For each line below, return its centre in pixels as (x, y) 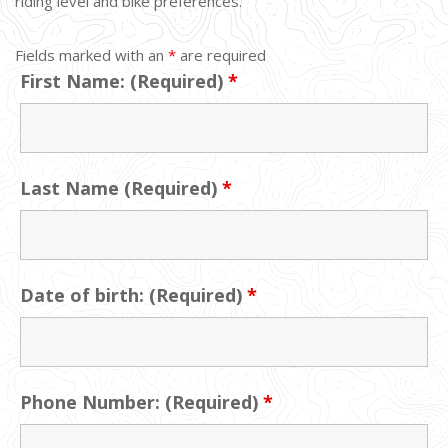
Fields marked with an (91, 54)
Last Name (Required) (121, 187)
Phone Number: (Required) (141, 401)
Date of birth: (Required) (133, 294)
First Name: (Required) (124, 80)
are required (221, 54)
